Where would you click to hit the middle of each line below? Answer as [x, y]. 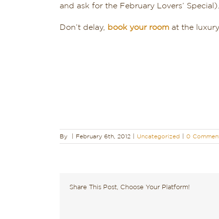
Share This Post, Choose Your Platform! [130, 187]
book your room [138, 27]
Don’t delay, [84, 27]
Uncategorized [158, 136]
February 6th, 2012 [103, 136]
